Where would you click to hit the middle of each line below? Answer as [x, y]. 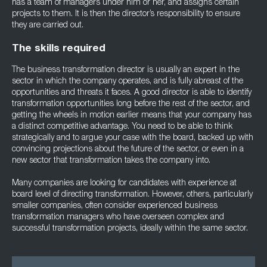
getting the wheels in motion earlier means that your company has [132, 116]
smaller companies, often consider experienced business [115, 206]
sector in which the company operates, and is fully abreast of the [128, 82]
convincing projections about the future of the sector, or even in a [128, 150]
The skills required [59, 49]
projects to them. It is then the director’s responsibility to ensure [126, 14]
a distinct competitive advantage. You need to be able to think [122, 127]
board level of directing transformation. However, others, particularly [132, 195]
